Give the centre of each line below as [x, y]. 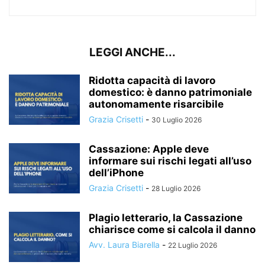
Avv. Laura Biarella [124, 245]
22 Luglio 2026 [193, 245]
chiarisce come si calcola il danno [172, 230]
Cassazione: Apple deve [149, 149]
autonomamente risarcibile [156, 104]
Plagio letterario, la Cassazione [166, 218]
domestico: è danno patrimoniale [170, 92]
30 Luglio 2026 [177, 120]
